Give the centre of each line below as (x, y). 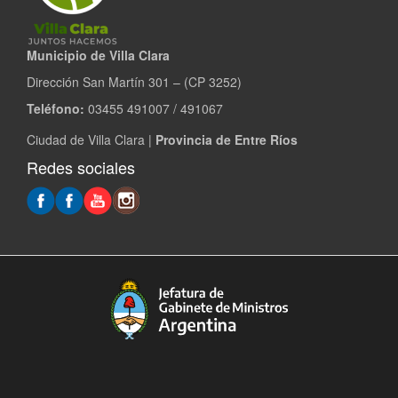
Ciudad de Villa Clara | (91, 139)
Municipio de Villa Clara (98, 55)
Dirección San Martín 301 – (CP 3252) (134, 82)
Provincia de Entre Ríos (227, 139)
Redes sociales (81, 167)
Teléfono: (56, 108)
